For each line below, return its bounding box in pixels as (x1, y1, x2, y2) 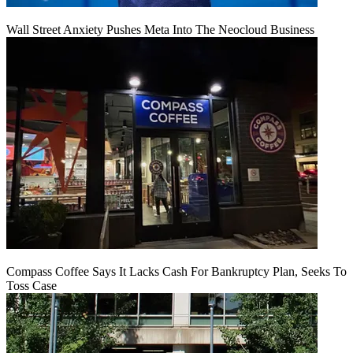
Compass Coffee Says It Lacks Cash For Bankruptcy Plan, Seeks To (6, 264, 347, 278)
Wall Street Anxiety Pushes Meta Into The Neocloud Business (6, 22, 314, 36)
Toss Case (6, 278, 57, 292)
